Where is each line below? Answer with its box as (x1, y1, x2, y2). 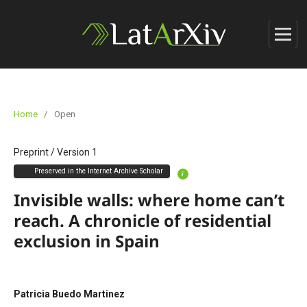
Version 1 (56, 146, 97, 158)
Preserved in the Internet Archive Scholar (34, 166, 163, 175)
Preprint (13, 146, 49, 158)
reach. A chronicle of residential (13, 208, 271, 232)
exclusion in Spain (13, 229, 160, 252)
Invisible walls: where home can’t (13, 188, 284, 211)
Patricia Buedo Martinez (13, 288, 125, 299)
